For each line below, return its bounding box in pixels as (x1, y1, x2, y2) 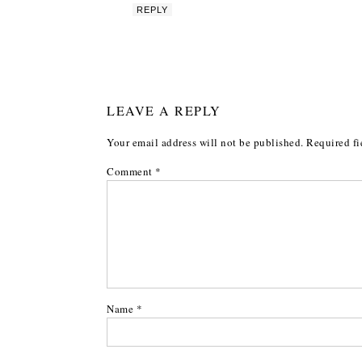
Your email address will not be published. (107, 135, 304, 149)
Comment (107, 164, 155, 179)
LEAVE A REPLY (107, 102, 221, 119)
